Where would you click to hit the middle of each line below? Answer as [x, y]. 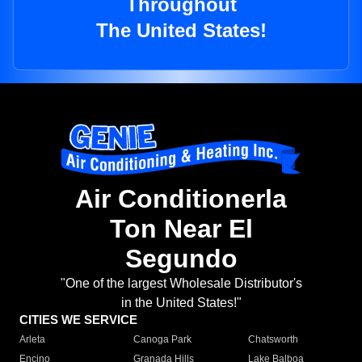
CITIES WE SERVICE [78, 320]
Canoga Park [163, 340]
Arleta [32, 340]
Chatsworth [273, 340]
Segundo [181, 259]
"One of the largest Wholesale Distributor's [181, 284]
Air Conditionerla [181, 199]
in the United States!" [181, 303]
